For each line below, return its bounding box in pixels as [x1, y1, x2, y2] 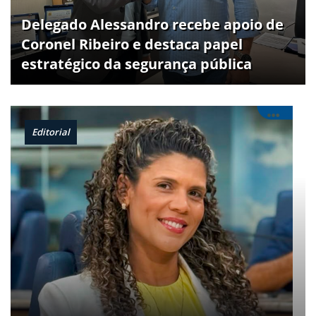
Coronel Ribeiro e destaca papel [21, 35, 243, 54]
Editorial [32, 126, 70, 139]
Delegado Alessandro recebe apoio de [21, 15, 284, 35]
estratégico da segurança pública [21, 54, 252, 74]
